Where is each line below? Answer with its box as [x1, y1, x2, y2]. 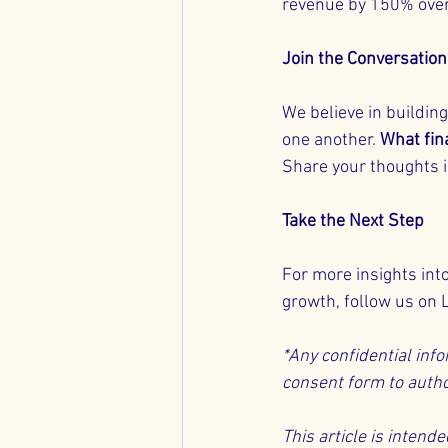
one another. [282, 130, 380, 151]
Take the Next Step [282, 211, 424, 232]
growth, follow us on [282, 292, 441, 313]
